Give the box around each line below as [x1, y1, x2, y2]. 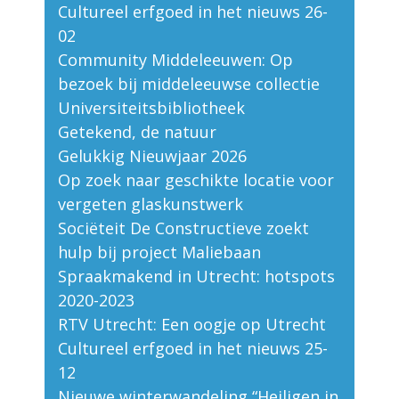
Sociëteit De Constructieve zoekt [58, 217, 309, 240]
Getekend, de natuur [58, 121, 216, 143]
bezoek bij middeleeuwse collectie [58, 73, 320, 95]
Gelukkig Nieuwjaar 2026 [58, 145, 247, 167]
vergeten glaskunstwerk [58, 193, 243, 216]
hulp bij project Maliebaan [58, 241, 261, 264]
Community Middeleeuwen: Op [58, 49, 293, 71]
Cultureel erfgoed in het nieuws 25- [58, 338, 328, 360]
